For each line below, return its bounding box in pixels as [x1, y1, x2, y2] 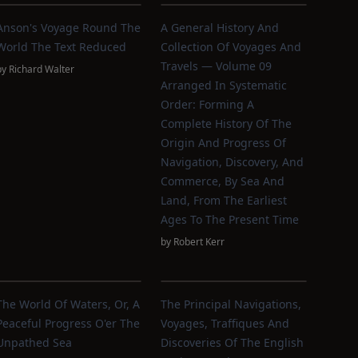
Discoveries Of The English [161, 335, 304, 350]
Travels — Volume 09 [161, 58, 272, 74]
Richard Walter [8, 62, 74, 76]
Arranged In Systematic [161, 78, 288, 93]
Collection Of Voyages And [161, 39, 302, 54]
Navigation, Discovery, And [161, 154, 304, 169]
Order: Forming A [161, 97, 255, 112]
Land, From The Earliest [161, 193, 288, 208]
